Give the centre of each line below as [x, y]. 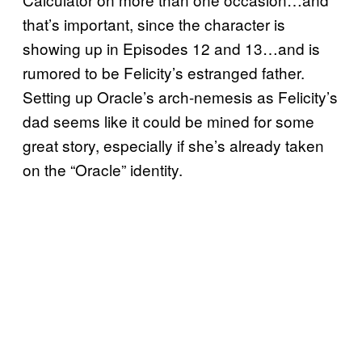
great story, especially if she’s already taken [173, 145]
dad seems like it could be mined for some [168, 120]
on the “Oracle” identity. [103, 169]
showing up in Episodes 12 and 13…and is [171, 48]
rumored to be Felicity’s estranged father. [164, 72]
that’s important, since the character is [154, 23]
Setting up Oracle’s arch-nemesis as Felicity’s [180, 96]
